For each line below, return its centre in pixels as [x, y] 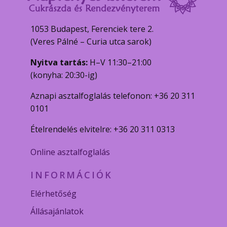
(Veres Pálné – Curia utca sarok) [91, 41]
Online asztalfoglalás [70, 152]
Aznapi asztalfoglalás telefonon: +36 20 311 [113, 96]
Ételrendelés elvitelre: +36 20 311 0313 [103, 129]
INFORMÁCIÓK [71, 175]
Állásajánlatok [57, 211]
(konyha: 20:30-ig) [64, 75]
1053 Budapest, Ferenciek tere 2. [92, 29]
